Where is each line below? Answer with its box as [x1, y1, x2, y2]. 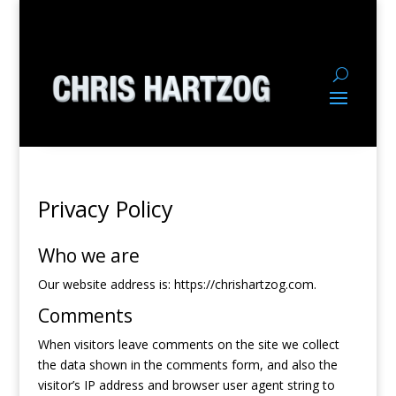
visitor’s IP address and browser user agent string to [37, 377, 335, 393]
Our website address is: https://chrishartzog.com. [37, 276, 316, 293]
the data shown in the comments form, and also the [37, 356, 338, 373]
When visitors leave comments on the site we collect [37, 336, 339, 353]
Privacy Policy [37, 194, 173, 224]
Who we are [37, 243, 140, 268]
